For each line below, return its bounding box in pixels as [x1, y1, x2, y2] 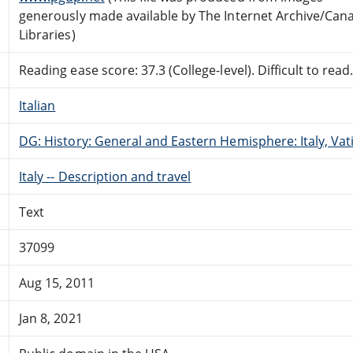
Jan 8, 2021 [19, 309, 83, 327]
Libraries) [19, 25, 76, 43]
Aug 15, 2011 [19, 273, 95, 292]
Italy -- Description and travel [19, 167, 191, 185]
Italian [19, 96, 56, 114]
